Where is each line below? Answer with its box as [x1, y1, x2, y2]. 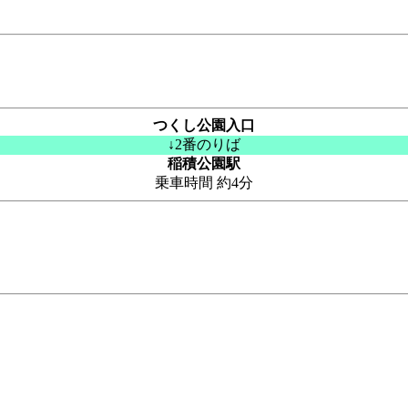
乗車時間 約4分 [155, 175, 253, 190]
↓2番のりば [168, 137, 240, 152]
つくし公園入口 [153, 117, 255, 133]
